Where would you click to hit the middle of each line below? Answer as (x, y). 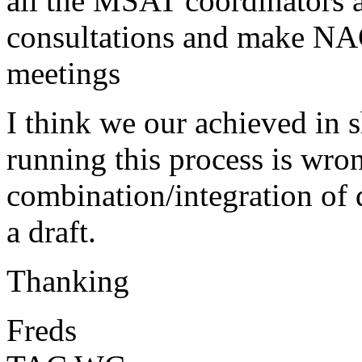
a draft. (51, 231)
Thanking (68, 280)
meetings (63, 73)
